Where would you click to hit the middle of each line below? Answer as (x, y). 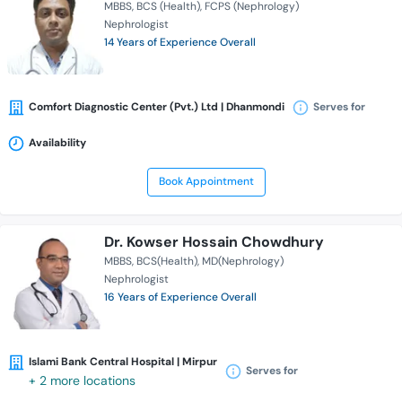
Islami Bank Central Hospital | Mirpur (123, 362)
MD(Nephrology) (243, 262)
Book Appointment (206, 182)
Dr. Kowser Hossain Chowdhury (214, 242)
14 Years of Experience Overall (180, 43)
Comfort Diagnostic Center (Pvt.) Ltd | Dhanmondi (157, 107)
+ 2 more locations (82, 381)
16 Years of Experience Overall (180, 297)
